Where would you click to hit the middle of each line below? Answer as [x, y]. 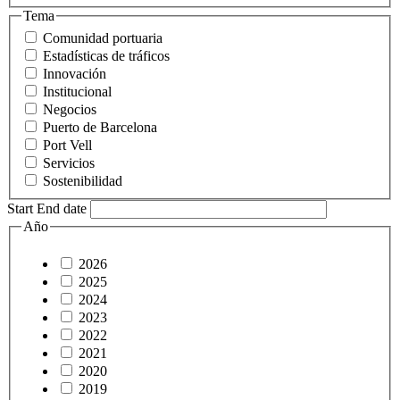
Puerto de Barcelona [100, 128]
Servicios [69, 163]
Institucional [77, 92]
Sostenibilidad [83, 181]
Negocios [70, 110]
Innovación [75, 74]
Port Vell [67, 146]
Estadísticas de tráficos [106, 56]
